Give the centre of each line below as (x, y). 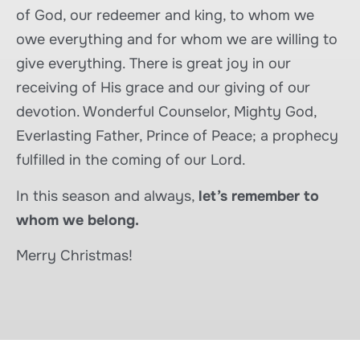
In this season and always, (107, 196)
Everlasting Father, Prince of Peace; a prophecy (177, 136)
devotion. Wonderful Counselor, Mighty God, (166, 112)
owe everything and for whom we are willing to (177, 40)
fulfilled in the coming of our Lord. (131, 160)
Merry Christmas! (74, 256)
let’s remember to (259, 196)
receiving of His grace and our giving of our (163, 88)
